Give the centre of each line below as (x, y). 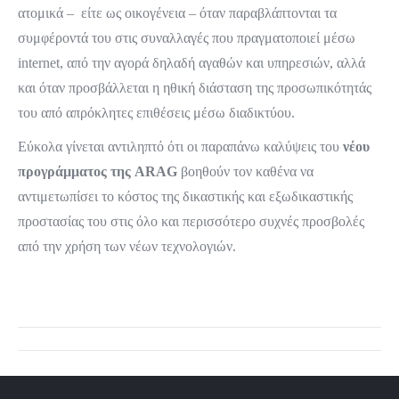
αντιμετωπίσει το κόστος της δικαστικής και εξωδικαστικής (185, 196)
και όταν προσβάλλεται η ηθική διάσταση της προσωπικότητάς (195, 88)
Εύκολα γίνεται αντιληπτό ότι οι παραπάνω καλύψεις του (180, 147)
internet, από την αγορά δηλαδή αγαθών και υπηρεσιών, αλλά (191, 63)
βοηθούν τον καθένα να (245, 171)
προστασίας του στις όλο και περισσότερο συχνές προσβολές (191, 221)
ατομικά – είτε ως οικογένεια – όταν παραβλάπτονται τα (177, 13)
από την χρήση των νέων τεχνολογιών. (127, 246)
